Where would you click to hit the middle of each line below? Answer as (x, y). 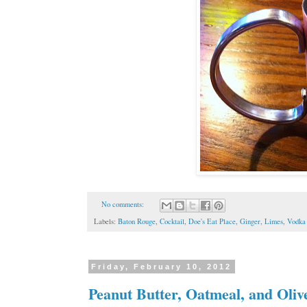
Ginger (250, 222)
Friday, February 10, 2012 (162, 267)
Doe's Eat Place (212, 222)
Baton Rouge (137, 222)
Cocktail (172, 222)
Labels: (106, 222)
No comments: (123, 205)
